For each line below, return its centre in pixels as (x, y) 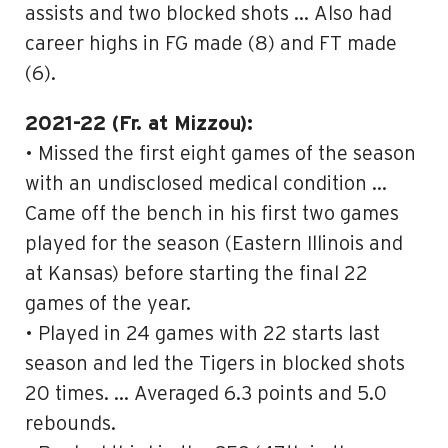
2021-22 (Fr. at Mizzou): (139, 124)
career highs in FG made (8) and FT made (211, 44)
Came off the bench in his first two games (212, 214)
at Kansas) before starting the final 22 (196, 274)
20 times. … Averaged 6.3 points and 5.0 (206, 394)
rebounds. (70, 424)
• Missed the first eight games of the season (220, 154)
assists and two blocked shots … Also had (208, 14)
